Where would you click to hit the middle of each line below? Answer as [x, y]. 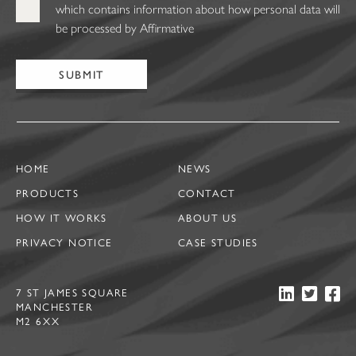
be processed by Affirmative [125, 28]
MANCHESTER [54, 307]
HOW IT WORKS [62, 218]
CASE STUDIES [218, 242]
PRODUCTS [48, 193]
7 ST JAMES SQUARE [72, 292]
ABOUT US [208, 218]
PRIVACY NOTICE [64, 242]
